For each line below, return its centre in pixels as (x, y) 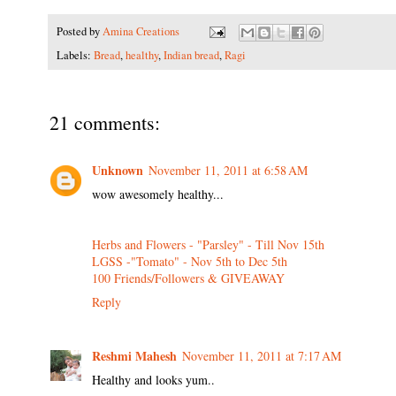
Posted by (80, 31)
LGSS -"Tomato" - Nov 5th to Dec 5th (190, 262)
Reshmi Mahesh (134, 355)
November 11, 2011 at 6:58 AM (228, 171)
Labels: (75, 56)
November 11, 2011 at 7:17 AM (262, 355)
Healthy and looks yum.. (153, 379)
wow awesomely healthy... (158, 194)
